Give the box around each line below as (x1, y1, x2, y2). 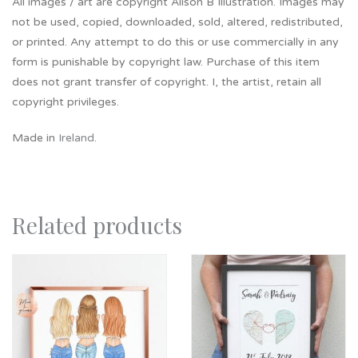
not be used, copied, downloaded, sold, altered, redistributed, (12, 15, 343, 30)
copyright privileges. (12, 95, 119, 109)
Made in (12, 131, 58, 145)
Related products (12, 210, 182, 241)
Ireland (58, 131, 94, 145)
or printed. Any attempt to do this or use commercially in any (12, 35, 339, 50)
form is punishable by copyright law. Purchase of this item (12, 55, 320, 70)
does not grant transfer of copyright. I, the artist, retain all (12, 75, 321, 89)
